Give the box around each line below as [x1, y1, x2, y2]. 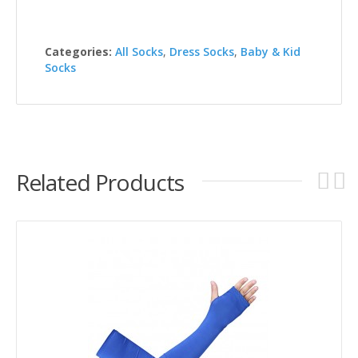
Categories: [45, 43, 112, 59]
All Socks [115, 43, 163, 59]
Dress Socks [169, 43, 234, 59]
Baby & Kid [241, 43, 300, 59]
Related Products [16, 166, 184, 197]
